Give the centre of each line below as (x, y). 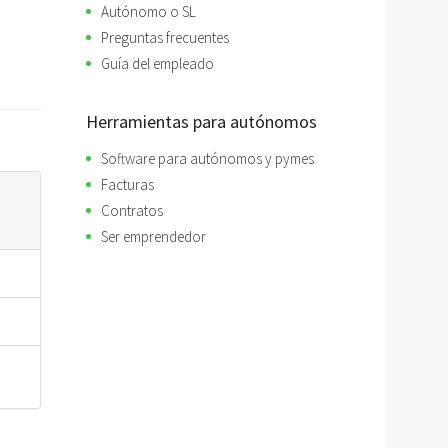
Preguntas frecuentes (165, 37)
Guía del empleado (157, 63)
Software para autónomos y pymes (207, 158)
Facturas (127, 184)
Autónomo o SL (148, 11)
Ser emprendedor (153, 236)
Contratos (132, 210)
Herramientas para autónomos (201, 121)
